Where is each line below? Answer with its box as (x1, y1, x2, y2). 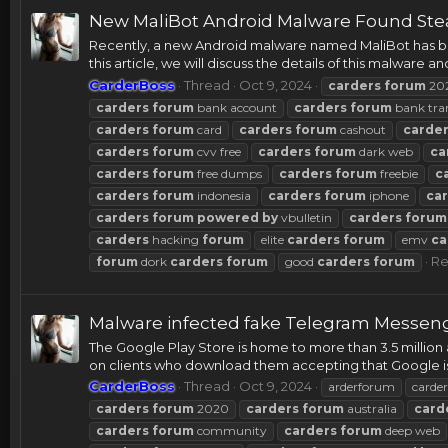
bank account (194, 99, 277, 115)
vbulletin (278, 209, 332, 225)
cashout (337, 121, 386, 137)
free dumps (194, 165, 262, 181)
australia (344, 401, 397, 417)
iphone (366, 187, 409, 203)
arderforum (328, 379, 395, 395)
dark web (356, 143, 413, 159)
